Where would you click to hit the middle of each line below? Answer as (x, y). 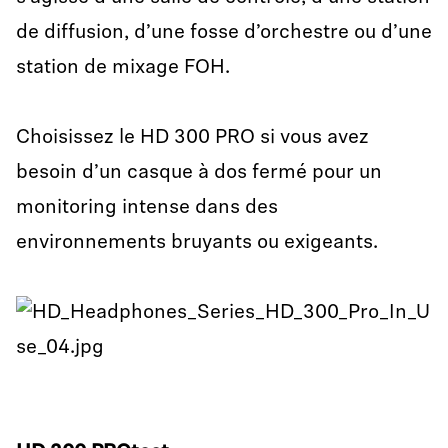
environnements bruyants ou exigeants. (197, 243)
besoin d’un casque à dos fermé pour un (199, 173)
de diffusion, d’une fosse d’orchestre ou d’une (224, 33)
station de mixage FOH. (123, 68)
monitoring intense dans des (147, 208)
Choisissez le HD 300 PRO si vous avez (192, 138)
